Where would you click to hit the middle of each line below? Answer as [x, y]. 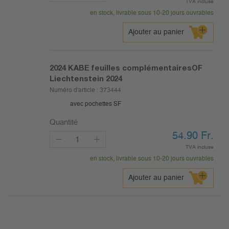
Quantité [63, 123]
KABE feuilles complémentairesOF [135, 68]
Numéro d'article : [74, 90]
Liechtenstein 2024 [86, 78]
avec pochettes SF [95, 104]
